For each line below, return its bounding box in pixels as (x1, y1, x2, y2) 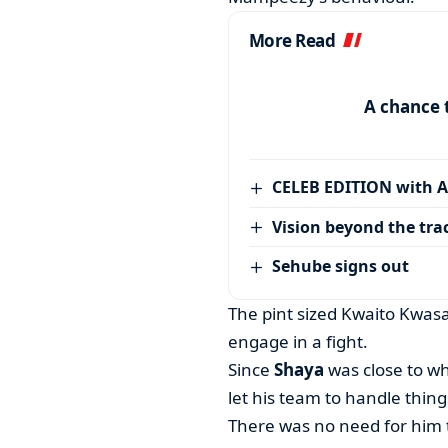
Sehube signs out (272, 255, 410, 278)
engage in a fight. (227, 329, 368, 353)
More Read (248, 29, 336, 53)
